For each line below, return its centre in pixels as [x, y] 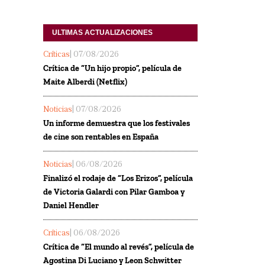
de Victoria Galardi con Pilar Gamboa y [114, 192]
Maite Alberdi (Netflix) [85, 82]
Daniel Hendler [71, 205]
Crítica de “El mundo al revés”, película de [119, 247]
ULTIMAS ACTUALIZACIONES [102, 32]
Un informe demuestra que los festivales [117, 123]
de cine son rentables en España [101, 137]
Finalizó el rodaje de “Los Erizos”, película [118, 178]
